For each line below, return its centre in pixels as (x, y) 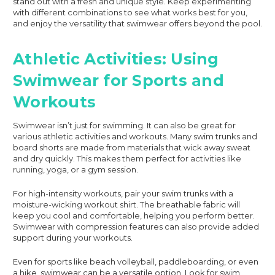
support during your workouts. (73, 237)
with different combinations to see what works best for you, (130, 12)
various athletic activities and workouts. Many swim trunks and (135, 136)
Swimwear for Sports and (118, 80)
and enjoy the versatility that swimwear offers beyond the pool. (137, 23)
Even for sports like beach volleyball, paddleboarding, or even (136, 261)
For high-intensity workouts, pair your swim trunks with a (123, 193)
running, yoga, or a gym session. (76, 169)
